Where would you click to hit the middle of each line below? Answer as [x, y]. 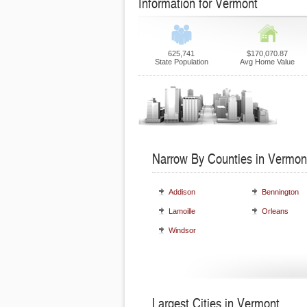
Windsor [182, 230]
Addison [182, 192]
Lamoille [182, 211]
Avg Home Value [267, 62]
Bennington [280, 192]
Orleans [275, 211]
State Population [181, 62]
